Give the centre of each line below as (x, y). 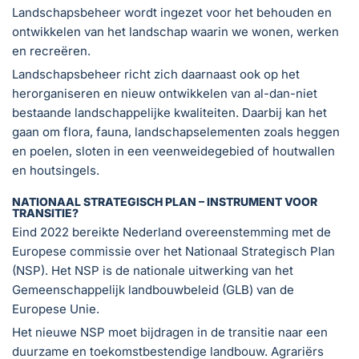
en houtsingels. (56, 170)
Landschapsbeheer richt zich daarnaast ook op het (156, 74)
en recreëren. (51, 50)
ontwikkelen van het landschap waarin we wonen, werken (175, 31)
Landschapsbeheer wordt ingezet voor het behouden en (172, 12)
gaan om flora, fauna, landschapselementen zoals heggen (176, 131)
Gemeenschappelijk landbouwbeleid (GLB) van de (153, 289)
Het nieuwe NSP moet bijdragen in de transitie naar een (170, 332)
